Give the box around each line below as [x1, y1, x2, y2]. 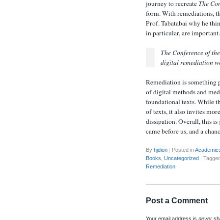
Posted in [170, 147, 195, 153]
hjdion [154, 147, 167, 153]
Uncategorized [164, 155, 199, 162]
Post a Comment [146, 196, 208, 205]
